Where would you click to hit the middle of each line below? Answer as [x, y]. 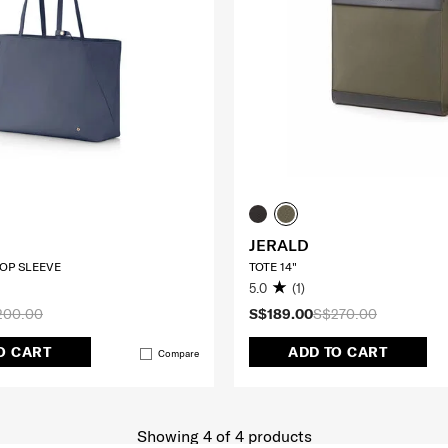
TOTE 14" [273, 266]
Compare [178, 354]
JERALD [279, 244]
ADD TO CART [337, 352]
